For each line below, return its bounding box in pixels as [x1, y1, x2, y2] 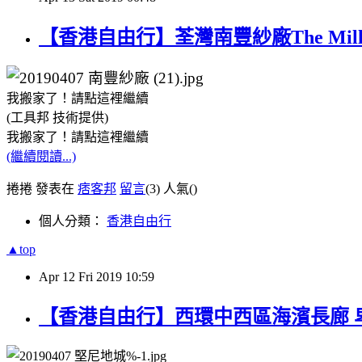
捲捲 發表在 [6, 182, 78, 196]
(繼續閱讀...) [6, 149, 76, 164]
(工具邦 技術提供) [6, 111, 108, 125]
